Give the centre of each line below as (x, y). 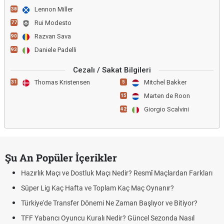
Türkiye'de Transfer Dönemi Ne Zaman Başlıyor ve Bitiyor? (109, 203)
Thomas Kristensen (62, 82)
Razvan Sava (53, 36)
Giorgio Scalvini (166, 109)
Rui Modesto (53, 23)
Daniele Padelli (55, 50)
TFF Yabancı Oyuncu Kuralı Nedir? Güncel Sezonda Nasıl (108, 218)
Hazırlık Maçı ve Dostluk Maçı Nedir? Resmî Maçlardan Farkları (117, 173)
